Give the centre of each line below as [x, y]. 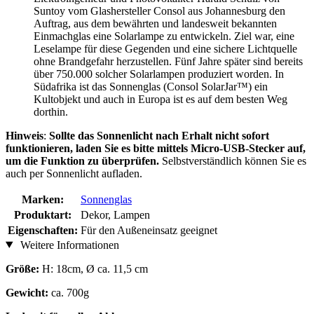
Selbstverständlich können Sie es [234, 161]
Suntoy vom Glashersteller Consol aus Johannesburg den [159, 11]
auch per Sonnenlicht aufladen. [74, 173]
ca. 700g [69, 292]
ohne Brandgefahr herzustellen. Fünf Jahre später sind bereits [168, 61]
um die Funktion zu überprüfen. [84, 161]
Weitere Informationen [68, 245]
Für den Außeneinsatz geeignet [149, 230]
